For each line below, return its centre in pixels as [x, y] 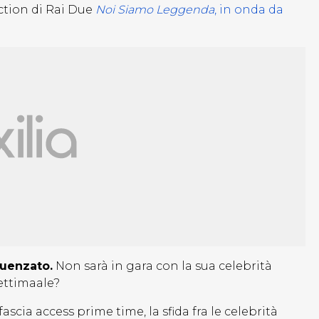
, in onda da [249, 10]
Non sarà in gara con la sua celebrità [162, 266]
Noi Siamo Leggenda [155, 10]
